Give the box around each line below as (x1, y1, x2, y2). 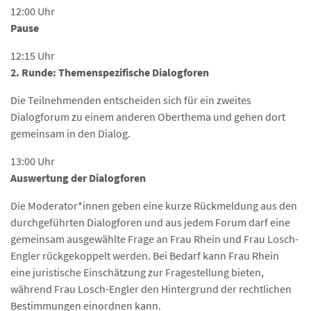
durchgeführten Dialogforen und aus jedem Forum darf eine (10, 215, 290, 230)
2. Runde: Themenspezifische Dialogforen (10, 65, 209, 80)
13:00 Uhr (10, 154, 55, 169)
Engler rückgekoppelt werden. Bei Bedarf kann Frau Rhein (10, 249, 279, 263)
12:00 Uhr (10, 4, 55, 19)
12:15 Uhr (10, 49, 55, 63)
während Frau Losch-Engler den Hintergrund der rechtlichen (10, 282, 292, 296)
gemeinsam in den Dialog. (10, 126, 131, 141)
